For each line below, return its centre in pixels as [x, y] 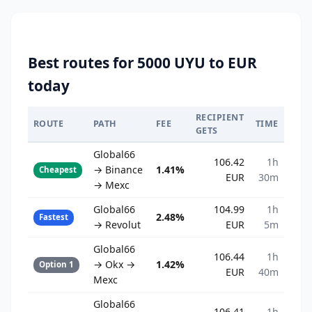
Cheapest [58, 170]
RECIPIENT [220, 118]
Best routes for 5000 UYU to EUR [142, 63]
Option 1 [56, 265]
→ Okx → [114, 265]
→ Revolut [117, 225]
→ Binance [118, 170]
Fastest [54, 217]
